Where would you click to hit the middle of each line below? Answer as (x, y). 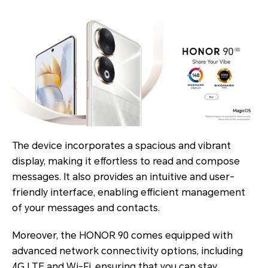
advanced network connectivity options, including (127, 251)
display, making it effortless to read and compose (126, 161)
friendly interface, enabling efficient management (129, 192)
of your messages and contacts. (86, 208)
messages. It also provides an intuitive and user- (123, 176)
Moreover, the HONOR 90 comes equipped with (122, 235)
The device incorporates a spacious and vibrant (121, 145)
